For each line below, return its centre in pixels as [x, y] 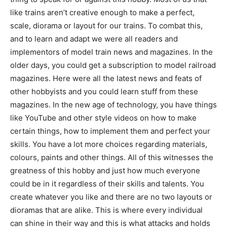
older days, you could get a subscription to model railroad [113, 65]
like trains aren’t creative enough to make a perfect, [102, 13]
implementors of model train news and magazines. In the [111, 52]
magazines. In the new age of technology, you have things [113, 105]
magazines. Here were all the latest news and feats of [106, 79]
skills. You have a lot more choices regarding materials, [109, 144]
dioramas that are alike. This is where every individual [106, 210]
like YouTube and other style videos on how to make [103, 118]
